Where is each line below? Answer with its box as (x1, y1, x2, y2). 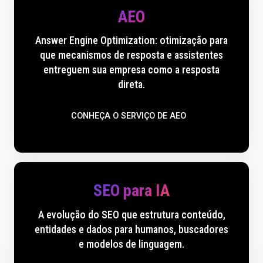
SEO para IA (93, 181, 170, 201)
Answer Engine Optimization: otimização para (35, 34, 228, 47)
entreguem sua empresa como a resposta (43, 63, 220, 76)
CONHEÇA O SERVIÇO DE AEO (71, 111, 187, 122)
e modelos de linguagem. (79, 237, 184, 250)
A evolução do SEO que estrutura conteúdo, (38, 208, 225, 221)
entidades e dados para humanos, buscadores (35, 222, 228, 235)
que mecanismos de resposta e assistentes (40, 49, 223, 62)
